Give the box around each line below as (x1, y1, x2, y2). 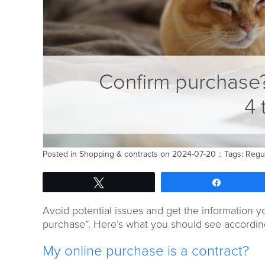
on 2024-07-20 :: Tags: (158, 148, 245, 159)
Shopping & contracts (79, 148, 158, 159)
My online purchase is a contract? (43, 242, 249, 260)
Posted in (43, 148, 79, 159)
